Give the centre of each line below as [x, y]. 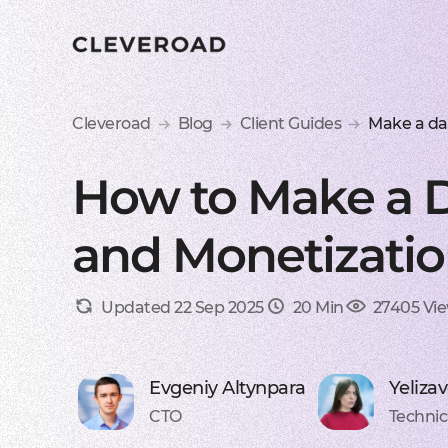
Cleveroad [111, 123]
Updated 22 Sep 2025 [182, 307]
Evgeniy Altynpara [227, 388]
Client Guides [290, 123]
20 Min [318, 307]
